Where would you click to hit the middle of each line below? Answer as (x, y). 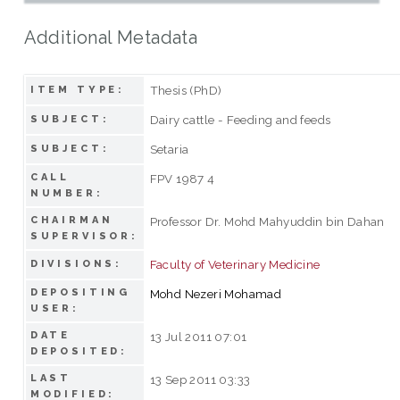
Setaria (169, 149)
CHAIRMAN (71, 220)
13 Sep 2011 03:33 (200, 379)
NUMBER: (67, 193)
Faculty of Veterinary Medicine (235, 264)
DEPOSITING (80, 292)
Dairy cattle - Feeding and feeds (240, 119)
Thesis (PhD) (186, 90)
